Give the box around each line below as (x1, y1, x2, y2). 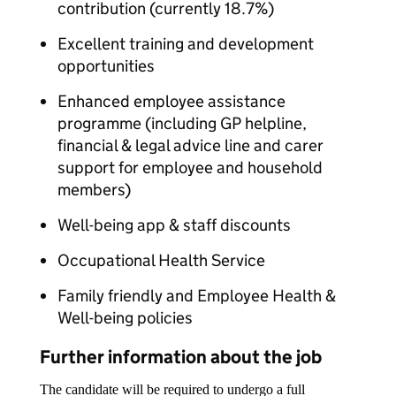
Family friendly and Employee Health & (57, 286, 336, 306)
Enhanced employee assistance (57, 91, 286, 111)
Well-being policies (57, 308, 193, 328)
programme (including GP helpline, (57, 113, 307, 133)
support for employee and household (57, 157, 323, 178)
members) (57, 179, 131, 200)
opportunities (57, 56, 155, 76)
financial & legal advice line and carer (57, 135, 324, 156)
